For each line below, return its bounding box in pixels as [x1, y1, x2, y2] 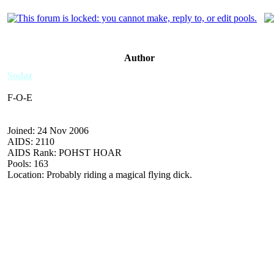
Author [124, 52, 155, 63]
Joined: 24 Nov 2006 [7, 125, 89, 136]
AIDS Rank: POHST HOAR [7, 147, 122, 158]
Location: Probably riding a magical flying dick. [7, 169, 192, 180]
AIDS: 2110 [7, 136, 54, 147]
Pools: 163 [7, 158, 48, 169]
